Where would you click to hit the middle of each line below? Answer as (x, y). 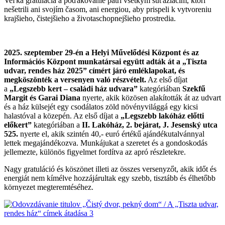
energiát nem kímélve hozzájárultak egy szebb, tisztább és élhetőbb (110, 178)
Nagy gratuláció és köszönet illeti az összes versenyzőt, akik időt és (110, 169)
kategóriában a (57, 125)
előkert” (18, 125)
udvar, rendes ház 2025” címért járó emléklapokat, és (94, 70)
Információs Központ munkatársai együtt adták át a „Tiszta (105, 61)
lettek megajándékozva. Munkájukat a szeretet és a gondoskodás (106, 143)
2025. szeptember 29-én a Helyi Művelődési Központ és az (101, 52)
